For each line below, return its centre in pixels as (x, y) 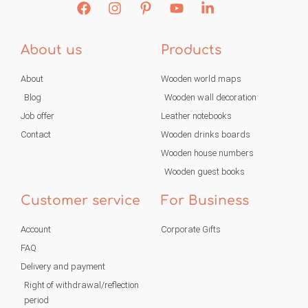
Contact (36, 134)
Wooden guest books (205, 171)
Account (36, 229)
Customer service (80, 200)
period (36, 300)
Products (191, 49)
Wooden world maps (201, 78)
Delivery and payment (63, 266)
